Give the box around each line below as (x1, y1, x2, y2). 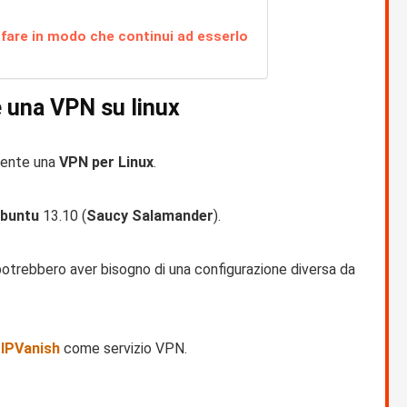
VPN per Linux (59, 154, 154, 172)
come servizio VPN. (64, 340, 187, 358)
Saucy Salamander (86, 207, 213, 225)
